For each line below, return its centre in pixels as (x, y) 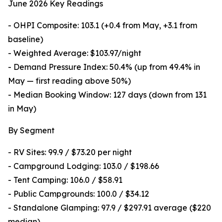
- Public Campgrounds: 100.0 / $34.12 (79, 194)
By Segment (31, 131)
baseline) (26, 39)
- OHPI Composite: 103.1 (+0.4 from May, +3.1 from (103, 26)
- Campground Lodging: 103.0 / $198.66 (83, 166)
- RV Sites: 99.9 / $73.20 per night (70, 152)
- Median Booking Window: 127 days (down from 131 (107, 95)
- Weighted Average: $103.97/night (75, 53)
